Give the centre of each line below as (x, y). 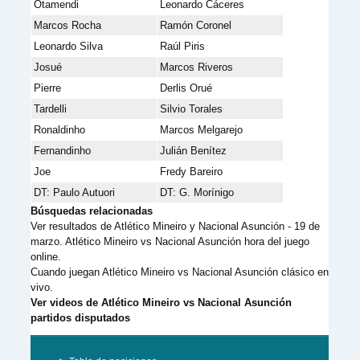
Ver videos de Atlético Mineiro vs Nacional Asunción (161, 303)
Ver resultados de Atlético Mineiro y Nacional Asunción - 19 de (175, 226)
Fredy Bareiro (191, 172)
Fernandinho (62, 151)
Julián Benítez (193, 151)
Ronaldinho (59, 130)
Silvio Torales (191, 109)
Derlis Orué (186, 88)
